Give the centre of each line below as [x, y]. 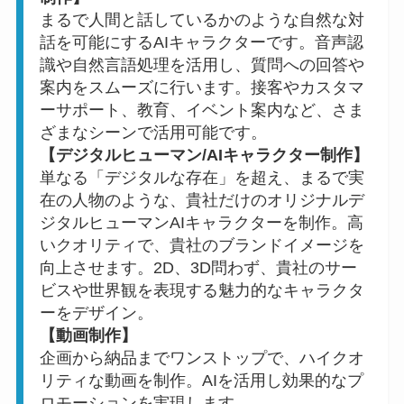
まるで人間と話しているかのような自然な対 [202, 19]
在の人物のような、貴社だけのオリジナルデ [202, 200]
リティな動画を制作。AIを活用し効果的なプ [201, 380]
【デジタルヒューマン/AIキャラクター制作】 [204, 155]
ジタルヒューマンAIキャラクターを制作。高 [201, 222]
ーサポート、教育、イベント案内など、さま [202, 110]
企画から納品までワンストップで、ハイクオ [202, 358]
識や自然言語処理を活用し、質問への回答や [202, 64]
